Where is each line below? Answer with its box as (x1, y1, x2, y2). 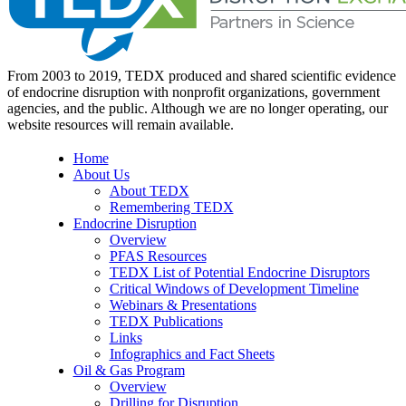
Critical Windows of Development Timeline (109, 281, 359, 296)
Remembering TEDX (109, 199, 234, 215)
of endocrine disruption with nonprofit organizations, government (7, 84, 380, 100)
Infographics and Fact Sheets (109, 346, 275, 362)
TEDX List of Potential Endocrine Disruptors (109, 265, 370, 280)
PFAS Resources (109, 248, 207, 264)
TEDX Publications (109, 314, 223, 329)
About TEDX (109, 183, 189, 198)
